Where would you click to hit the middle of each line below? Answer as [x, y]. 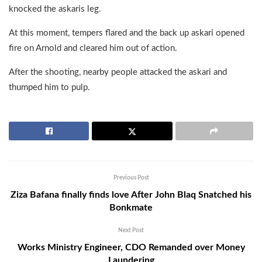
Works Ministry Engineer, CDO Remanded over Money [131, 247]
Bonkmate [131, 207]
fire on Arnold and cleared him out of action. [93, 48]
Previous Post [131, 177]
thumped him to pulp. [49, 87]
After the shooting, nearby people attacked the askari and [118, 72]
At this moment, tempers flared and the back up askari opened [127, 33]
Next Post [131, 230]
